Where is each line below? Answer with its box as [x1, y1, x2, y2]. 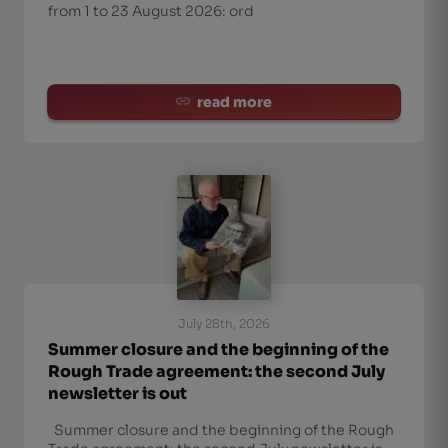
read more [197, 93, 272, 111]
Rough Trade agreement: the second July [48, 361, 385, 382]
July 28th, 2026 [178, 316, 270, 331]
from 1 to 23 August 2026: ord [48, 2, 254, 20]
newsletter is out [48, 383, 187, 404]
